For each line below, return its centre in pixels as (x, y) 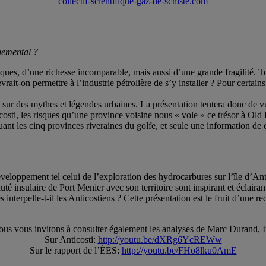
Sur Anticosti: (71, 240)
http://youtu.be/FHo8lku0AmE (179, 251)
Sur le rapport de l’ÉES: (75, 251)
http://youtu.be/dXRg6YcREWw (160, 240)
